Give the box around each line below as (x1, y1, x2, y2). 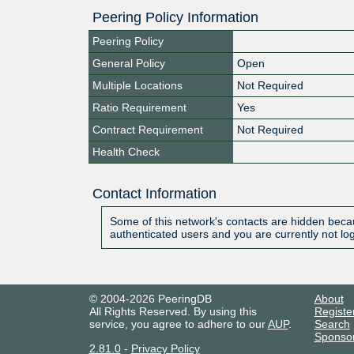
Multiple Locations (92, 78, 183, 92)
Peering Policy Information (92, 9, 258, 25)
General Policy (92, 56, 165, 70)
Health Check (92, 145, 160, 158)
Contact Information (92, 185, 217, 201)
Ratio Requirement (92, 100, 186, 114)
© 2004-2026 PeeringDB (88, 292, 212, 305)
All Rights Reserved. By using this (88, 304, 257, 318)
